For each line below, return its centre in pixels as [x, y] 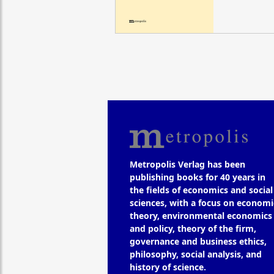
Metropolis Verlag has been [187, 165]
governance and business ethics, [198, 242]
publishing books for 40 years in [197, 177]
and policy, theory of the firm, [193, 229]
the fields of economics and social [201, 190]
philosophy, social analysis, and [195, 254]
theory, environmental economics [201, 216]
